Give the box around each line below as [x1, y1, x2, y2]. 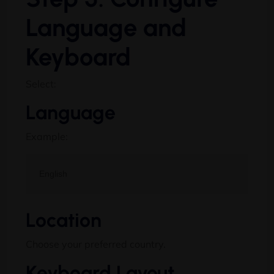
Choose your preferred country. [26, 237, 166, 250]
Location [26, 208, 102, 232]
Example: [26, 130, 68, 143]
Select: [26, 77, 56, 90]
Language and [26, 12, 187, 42]
